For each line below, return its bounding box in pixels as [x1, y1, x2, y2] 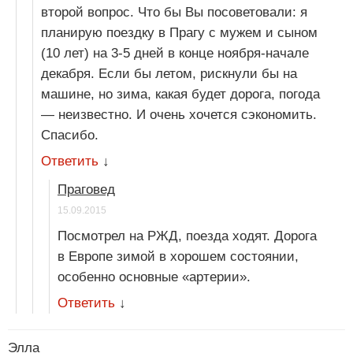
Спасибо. [41, 128, 98, 143]
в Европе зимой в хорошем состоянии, [58, 249, 299, 265]
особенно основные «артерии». [58, 269, 251, 285]
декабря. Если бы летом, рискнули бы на [41, 66, 297, 82]
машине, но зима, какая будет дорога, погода [41, 87, 320, 102]
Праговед [58, 182, 115, 198]
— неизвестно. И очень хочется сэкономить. [41, 107, 317, 123]
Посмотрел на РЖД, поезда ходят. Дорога [58, 229, 317, 244]
